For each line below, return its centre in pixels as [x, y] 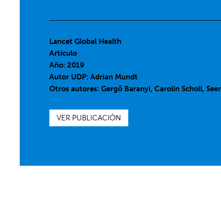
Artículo [63, 53]
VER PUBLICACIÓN [89, 118]
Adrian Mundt [114, 77]
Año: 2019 [67, 65]
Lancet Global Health [86, 41]
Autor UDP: [70, 77]
